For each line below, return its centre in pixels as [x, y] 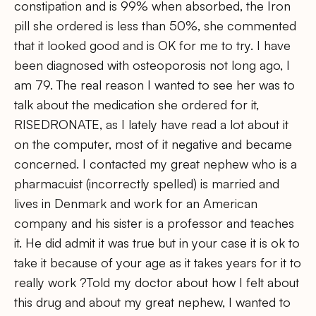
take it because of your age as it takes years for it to [158, 262]
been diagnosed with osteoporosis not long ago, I [152, 65]
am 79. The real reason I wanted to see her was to [154, 84]
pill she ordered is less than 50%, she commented [155, 25]
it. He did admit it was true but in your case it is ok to [157, 242]
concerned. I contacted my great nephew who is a [156, 163]
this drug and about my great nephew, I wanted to [152, 302]
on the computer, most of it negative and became [153, 144]
